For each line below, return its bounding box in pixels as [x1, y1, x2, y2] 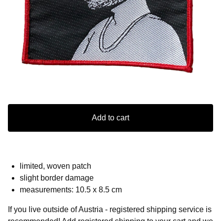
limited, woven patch [20, 162, 91, 171]
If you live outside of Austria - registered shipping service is [8, 205, 212, 214]
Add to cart [92, 113, 129, 122]
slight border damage [20, 174, 94, 183]
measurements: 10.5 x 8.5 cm [20, 185, 122, 194]
